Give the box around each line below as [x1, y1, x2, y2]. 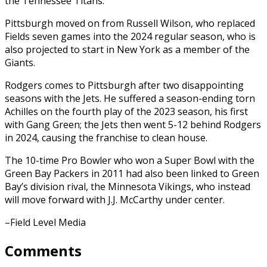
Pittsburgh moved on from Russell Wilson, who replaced [5, 16, 255, 30]
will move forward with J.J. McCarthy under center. [5, 193, 225, 206]
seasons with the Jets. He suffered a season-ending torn [5, 91, 255, 105]
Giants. [5, 55, 35, 69]
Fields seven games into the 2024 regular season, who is [5, 29, 256, 43]
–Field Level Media [5, 215, 86, 229]
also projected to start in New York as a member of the [5, 42, 250, 56]
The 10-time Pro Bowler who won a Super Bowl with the [5, 153, 254, 167]
